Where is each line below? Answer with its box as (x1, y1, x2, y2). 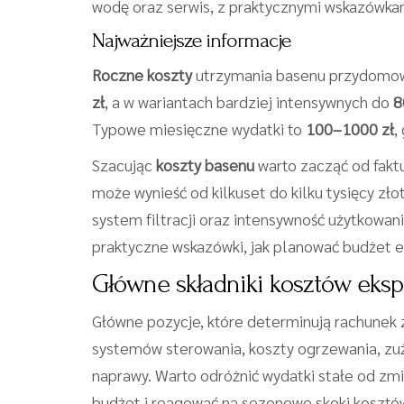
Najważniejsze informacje (92, 28, 290, 52)
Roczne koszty (92, 64, 192, 85)
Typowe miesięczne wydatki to (92, 118, 306, 139)
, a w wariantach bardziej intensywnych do (105, 91, 393, 112)
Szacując (92, 154, 156, 175)
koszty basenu (156, 154, 254, 175)
